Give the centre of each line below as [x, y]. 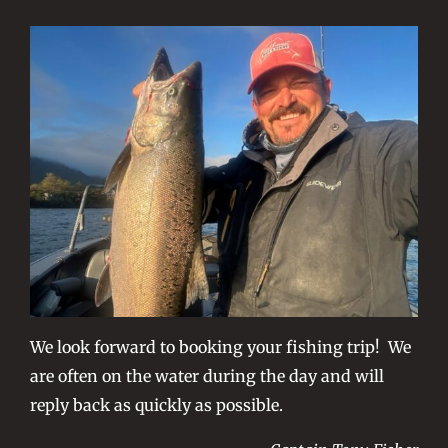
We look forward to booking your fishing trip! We [220, 346]
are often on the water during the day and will [206, 375]
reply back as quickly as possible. [156, 404]
